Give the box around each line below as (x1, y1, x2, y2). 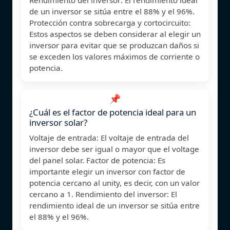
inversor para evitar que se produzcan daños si (29, 40, 199, 50)
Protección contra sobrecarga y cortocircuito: (29, 17, 190, 28)
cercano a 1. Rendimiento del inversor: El (29, 188, 177, 199)
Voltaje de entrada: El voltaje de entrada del (29, 132, 189, 143)
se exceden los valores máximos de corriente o (29, 51, 200, 62)
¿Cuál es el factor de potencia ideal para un (29, 106, 196, 118)
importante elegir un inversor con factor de (29, 166, 185, 177)
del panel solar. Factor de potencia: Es (29, 155, 165, 165)
